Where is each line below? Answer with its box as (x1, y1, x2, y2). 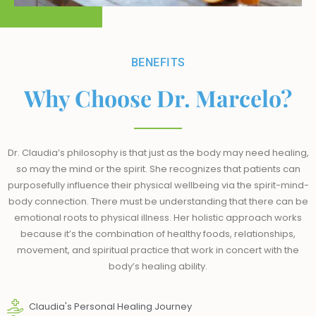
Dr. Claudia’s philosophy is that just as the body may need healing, (7, 145, 309, 159)
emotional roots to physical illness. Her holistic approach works (14, 210, 302, 224)
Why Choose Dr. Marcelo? (24, 82, 292, 113)
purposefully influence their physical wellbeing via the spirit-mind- (7, 178, 309, 192)
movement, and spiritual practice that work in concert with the (17, 243, 299, 257)
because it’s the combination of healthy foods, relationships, (20, 226, 296, 241)
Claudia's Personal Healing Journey (29, 299, 193, 313)
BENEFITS (130, 55, 186, 69)
